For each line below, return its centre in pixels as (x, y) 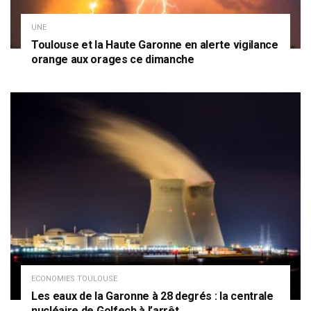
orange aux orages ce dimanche (113, 59)
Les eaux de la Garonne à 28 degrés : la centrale (152, 296)
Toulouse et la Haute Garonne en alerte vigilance (155, 44)
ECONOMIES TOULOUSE (74, 278)
